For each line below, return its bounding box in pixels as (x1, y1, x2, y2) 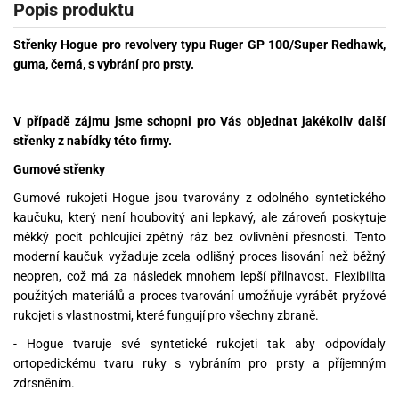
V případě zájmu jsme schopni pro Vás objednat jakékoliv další (13, 113, 386, 128)
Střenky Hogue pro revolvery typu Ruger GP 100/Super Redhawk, (13, 37, 386, 52)
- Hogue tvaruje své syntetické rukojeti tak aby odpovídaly (13, 336, 386, 351)
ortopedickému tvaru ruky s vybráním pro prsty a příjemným (13, 355, 386, 370)
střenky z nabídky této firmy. (13, 133, 172, 148)
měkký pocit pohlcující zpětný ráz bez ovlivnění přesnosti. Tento (13, 229, 386, 244)
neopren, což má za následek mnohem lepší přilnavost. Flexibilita (13, 268, 386, 283)
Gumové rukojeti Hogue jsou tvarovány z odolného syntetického (13, 190, 386, 205)
